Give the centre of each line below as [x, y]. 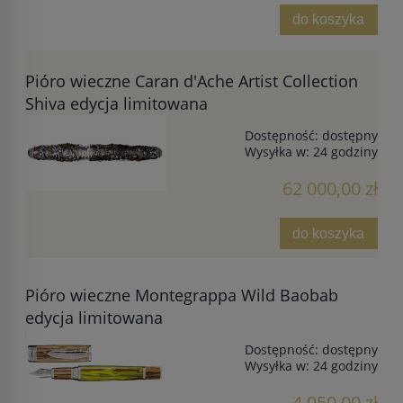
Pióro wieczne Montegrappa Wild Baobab [182, 296]
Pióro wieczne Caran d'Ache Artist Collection [192, 81]
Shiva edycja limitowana [116, 104]
